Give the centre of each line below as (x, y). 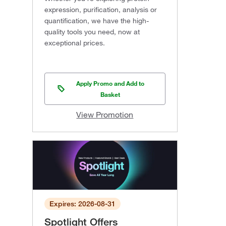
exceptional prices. (75, 43)
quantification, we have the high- (97, 20)
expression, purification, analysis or (101, 9)
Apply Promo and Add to (110, 83)
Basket (110, 94)
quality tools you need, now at (92, 32)
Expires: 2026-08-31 (82, 204)
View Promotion (105, 114)
